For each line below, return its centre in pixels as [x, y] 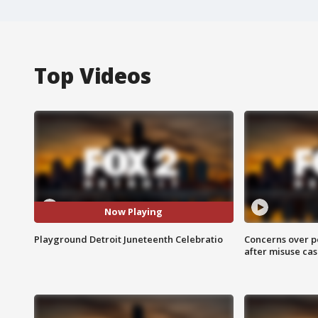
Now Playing [134, 212]
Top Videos [93, 75]
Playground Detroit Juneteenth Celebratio [128, 239]
